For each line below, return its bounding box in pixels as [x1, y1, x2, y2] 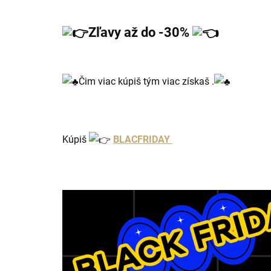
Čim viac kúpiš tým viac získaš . [79, 76, 214, 88]
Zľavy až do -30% [88, 24, 192, 40]
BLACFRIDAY [113, 134, 172, 146]
